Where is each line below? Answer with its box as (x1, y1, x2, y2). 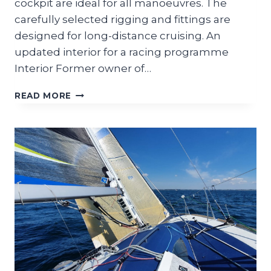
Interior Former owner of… (15, 62, 151, 75)
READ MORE (15, 91, 72, 101)
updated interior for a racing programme (15, 46, 229, 59)
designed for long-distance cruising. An (15, 30, 221, 42)
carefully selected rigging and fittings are (15, 13, 230, 26)
